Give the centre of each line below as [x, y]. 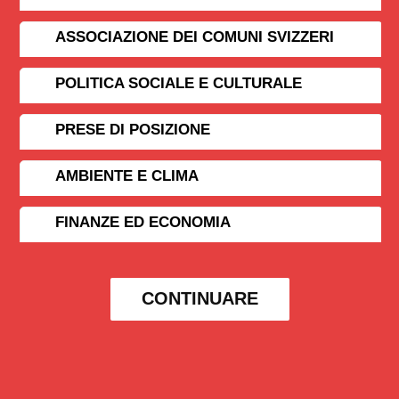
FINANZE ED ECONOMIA [143, 223]
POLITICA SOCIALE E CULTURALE [179, 84]
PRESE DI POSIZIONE [133, 130]
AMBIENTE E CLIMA [127, 176]
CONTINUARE [199, 299]
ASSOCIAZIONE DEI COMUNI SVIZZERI [195, 37]
